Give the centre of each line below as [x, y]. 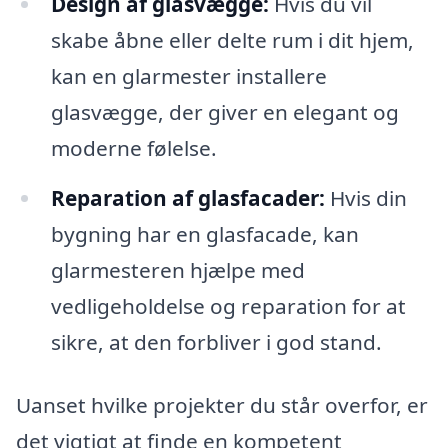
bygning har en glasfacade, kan [204, 233]
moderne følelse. [133, 147]
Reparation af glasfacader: [187, 197]
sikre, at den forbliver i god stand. [216, 341]
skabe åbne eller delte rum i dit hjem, [232, 39]
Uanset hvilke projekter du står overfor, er [222, 405]
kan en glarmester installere [188, 75]
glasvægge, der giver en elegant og [224, 111]
